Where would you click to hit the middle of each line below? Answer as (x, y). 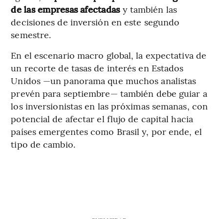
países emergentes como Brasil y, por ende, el (106, 131)
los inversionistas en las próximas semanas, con (109, 106)
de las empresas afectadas (67, 9)
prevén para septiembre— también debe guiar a (109, 93)
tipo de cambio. (43, 144)
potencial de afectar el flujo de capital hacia (102, 118)
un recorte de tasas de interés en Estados (97, 67)
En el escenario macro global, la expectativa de (109, 55)
